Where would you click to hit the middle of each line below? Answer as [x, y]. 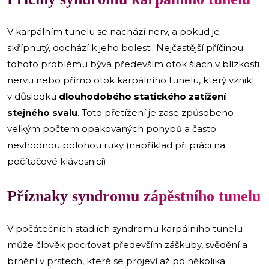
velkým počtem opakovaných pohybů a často [112, 128]
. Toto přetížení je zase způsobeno [156, 112]
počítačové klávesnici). [58, 161]
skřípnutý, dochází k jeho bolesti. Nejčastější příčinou [125, 47]
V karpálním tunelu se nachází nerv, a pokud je [113, 31]
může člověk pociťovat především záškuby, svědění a [127, 244]
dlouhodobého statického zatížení [142, 96]
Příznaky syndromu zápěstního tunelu [134, 196]
